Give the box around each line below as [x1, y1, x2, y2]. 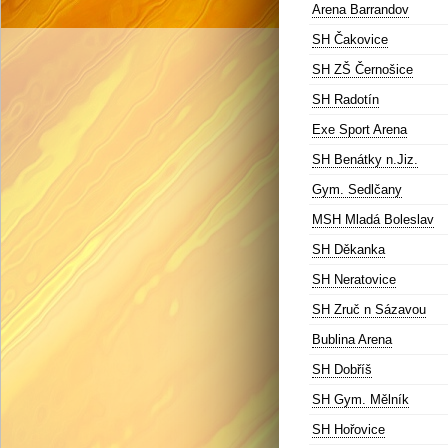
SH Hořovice [312, 422, 385, 437]
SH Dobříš [312, 362, 372, 377]
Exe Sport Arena [312, 122, 407, 137]
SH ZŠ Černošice [312, 62, 413, 77]
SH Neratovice [312, 272, 396, 287]
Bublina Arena [312, 332, 392, 347]
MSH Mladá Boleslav [312, 212, 434, 227]
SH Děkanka [312, 242, 385, 257]
